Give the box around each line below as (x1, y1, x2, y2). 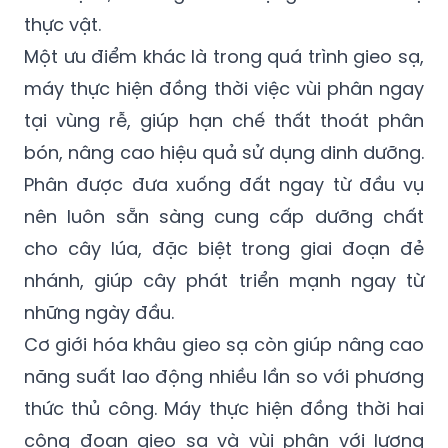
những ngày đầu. (24, 299, 174, 325)
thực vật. (24, 11, 101, 37)
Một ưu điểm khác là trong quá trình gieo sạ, (24, 43, 424, 69)
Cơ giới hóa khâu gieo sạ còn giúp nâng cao (24, 331, 424, 357)
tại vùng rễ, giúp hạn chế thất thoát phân (24, 107, 424, 133)
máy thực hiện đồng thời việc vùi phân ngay (24, 75, 424, 101)
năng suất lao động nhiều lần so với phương (24, 363, 424, 389)
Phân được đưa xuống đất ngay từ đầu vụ (24, 171, 424, 197)
